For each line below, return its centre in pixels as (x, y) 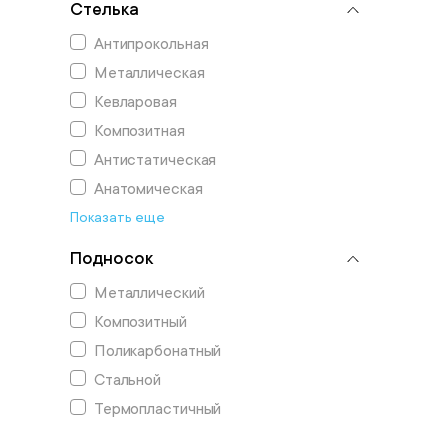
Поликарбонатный (157, 351)
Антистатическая (155, 160)
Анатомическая (148, 189)
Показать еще (117, 217)
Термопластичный (157, 409)
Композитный (140, 322)
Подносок (111, 258)
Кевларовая (135, 102)
